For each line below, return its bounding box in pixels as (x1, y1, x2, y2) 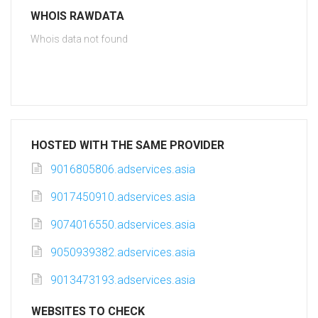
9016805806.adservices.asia (50, 163, 195, 177)
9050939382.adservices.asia (50, 246, 195, 260)
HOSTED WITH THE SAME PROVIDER (31, 138, 224, 153)
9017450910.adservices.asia (50, 190, 195, 204)
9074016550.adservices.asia (50, 218, 195, 232)
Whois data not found (31, 33, 128, 45)
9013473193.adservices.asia (50, 273, 195, 287)
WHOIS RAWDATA (31, 9, 124, 23)
